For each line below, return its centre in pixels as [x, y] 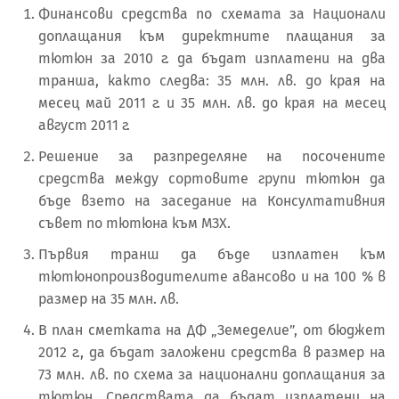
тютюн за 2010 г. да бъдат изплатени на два [212, 58]
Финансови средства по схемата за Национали [212, 13]
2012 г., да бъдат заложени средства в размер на [212, 352]
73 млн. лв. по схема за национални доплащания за [212, 374]
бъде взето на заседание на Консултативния [212, 200]
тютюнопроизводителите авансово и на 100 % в [212, 276]
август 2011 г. [84, 125]
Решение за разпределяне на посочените [212, 156]
